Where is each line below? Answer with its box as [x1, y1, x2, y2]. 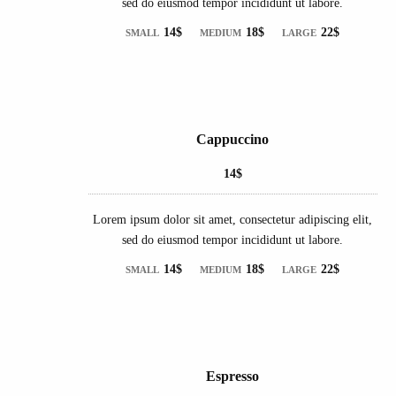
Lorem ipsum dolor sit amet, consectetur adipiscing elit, [93, 212, 373, 226]
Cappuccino [196, 131, 270, 147]
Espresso [206, 368, 260, 384]
